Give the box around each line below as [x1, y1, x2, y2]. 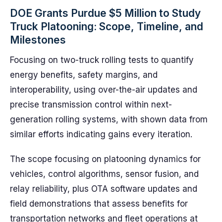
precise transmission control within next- [10, 100, 172, 110]
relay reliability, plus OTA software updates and [10, 184, 197, 194]
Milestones [10, 34, 66, 46]
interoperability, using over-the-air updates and [10, 85, 197, 95]
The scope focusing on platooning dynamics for [10, 154, 201, 164]
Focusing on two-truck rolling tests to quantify [10, 55, 194, 65]
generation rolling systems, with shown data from [10, 114, 208, 124]
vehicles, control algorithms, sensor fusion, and [10, 169, 199, 179]
